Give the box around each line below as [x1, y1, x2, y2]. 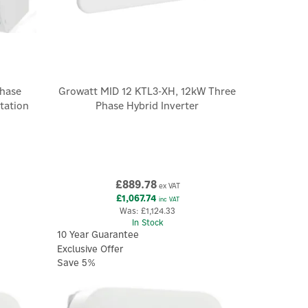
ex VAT [156, 180, 180, 190]
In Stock [132, 217, 164, 228]
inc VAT [156, 195, 179, 203]
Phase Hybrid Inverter [96, 98, 199, 112]
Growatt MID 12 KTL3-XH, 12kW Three [58, 84, 236, 98]
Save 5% [57, 256, 96, 269]
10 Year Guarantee [57, 228, 140, 241]
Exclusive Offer [57, 242, 124, 255]
